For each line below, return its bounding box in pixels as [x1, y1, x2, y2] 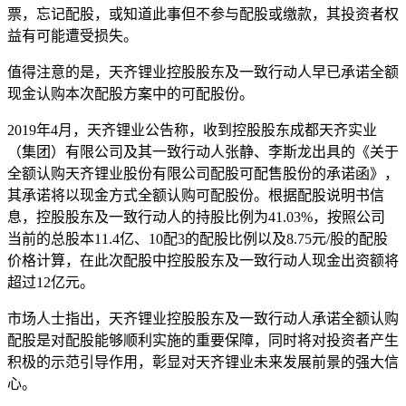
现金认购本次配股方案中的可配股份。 [7, 85, 254, 101]
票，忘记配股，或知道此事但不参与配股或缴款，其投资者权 [7, 5, 399, 22]
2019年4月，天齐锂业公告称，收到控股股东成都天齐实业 [7, 121, 377, 138]
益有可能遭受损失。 [7, 27, 138, 43]
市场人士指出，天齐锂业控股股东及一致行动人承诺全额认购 [7, 310, 399, 326]
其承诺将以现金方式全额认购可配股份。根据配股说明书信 [7, 187, 384, 203]
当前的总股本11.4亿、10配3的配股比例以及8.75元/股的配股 [7, 230, 388, 246]
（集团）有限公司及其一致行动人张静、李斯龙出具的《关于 [7, 143, 399, 159]
